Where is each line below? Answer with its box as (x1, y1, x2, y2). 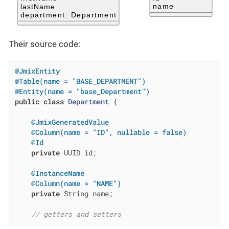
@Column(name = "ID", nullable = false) (31, 127, 187, 137)
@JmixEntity (14, 66, 60, 76)
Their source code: (9, 38, 80, 49)
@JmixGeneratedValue (31, 117, 109, 127)
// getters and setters (31, 209, 121, 219)
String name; (59, 189, 113, 198)
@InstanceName (31, 168, 84, 178)
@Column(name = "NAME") (31, 178, 121, 188)
